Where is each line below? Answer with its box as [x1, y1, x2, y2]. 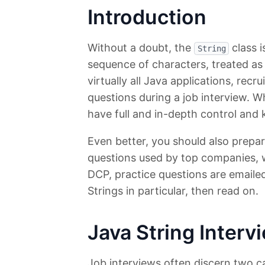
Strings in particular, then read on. [88, 185, 258, 198]
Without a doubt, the [88, 41, 194, 54]
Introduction [88, 5, 206, 30]
